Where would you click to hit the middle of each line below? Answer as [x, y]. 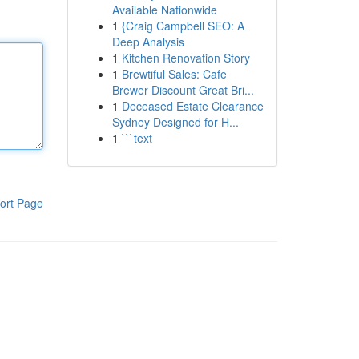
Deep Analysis [148, 42]
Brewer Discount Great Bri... [183, 90]
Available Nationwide [164, 10]
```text [137, 138]
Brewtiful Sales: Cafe [174, 74]
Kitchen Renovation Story [186, 58]
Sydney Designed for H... [175, 122]
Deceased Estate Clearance [192, 106]
